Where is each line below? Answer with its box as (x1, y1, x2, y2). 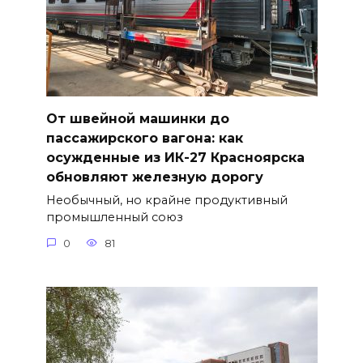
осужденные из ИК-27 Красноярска (45, 150, 305, 166)
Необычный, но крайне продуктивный (45, 193, 288, 208)
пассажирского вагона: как (45, 130, 243, 147)
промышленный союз (45, 210, 183, 225)
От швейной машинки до (45, 111, 229, 127)
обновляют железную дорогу (45, 169, 263, 186)
